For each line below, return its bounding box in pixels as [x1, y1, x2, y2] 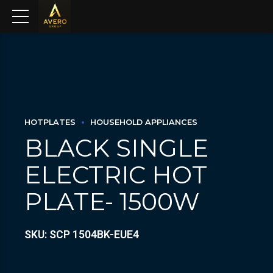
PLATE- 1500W [24, 186, 199, 216]
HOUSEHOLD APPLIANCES [90, 118, 197, 127]
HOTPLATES [24, 118, 76, 127]
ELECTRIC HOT [24, 159, 207, 190]
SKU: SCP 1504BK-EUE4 [24, 228, 139, 241]
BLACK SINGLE [24, 132, 208, 163]
